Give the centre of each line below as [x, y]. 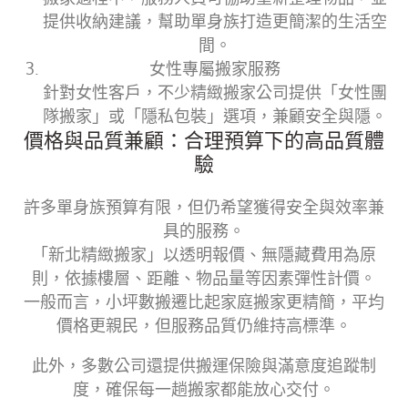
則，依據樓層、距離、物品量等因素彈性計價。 [204, 278]
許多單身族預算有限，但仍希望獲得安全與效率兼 [204, 207]
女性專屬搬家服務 [215, 69]
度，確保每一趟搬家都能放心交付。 [204, 389]
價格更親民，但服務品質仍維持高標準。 [204, 326]
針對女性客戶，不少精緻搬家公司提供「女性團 [215, 92]
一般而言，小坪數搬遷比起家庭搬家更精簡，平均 [204, 302]
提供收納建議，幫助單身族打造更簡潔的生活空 [215, 21]
